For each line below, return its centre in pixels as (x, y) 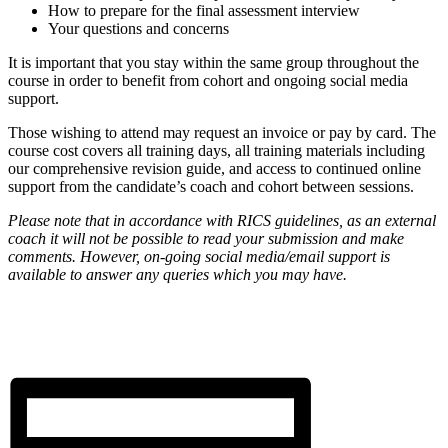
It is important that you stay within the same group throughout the (213, 62)
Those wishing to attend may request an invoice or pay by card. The (222, 132)
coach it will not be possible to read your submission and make (206, 238)
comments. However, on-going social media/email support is (199, 256)
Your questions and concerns (138, 28)
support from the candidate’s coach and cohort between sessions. (211, 186)
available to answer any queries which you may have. (177, 274)
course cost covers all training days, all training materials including (216, 150)
